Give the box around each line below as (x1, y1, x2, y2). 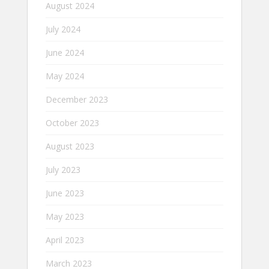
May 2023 (46, 211, 84, 222)
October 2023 (46, 117, 99, 128)
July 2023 (46, 164, 80, 175)
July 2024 (46, 23, 80, 35)
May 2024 (46, 70, 84, 82)
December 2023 (46, 94, 108, 105)
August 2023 (46, 141, 94, 152)
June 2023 (46, 187, 84, 199)
